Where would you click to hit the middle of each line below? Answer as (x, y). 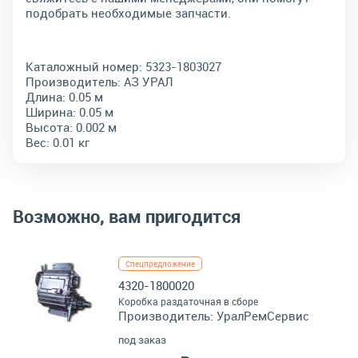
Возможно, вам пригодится (127, 216)
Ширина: (51, 112)
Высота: (49, 127)
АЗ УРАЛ (149, 82)
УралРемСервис (263, 316)
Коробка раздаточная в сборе (188, 301)
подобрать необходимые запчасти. (128, 13)
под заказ (142, 340)
